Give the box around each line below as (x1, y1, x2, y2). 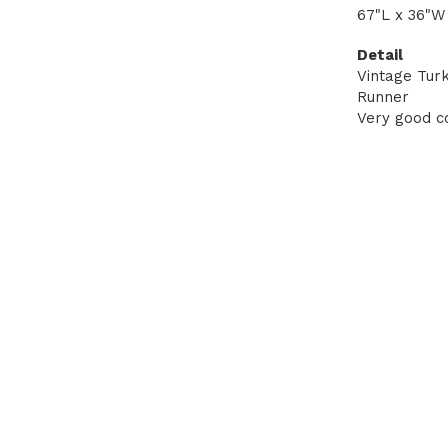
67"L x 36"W (357, 6, 445, 24)
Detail (357, 46, 403, 64)
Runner (357, 88, 409, 106)
